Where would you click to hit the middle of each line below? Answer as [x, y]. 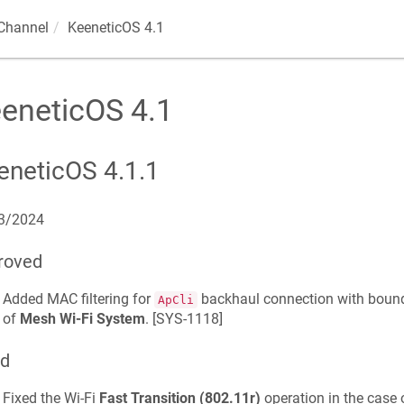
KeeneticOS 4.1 [115, 28]
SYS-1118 [187, 319]
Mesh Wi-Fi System [82, 319]
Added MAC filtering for [78, 299]
